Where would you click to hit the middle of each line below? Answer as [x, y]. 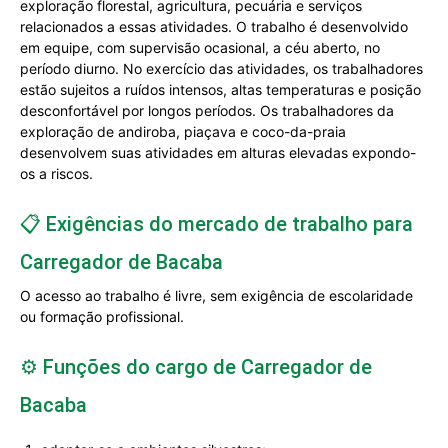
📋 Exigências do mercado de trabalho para [216, 224]
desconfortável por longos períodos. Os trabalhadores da [207, 110]
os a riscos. [56, 173]
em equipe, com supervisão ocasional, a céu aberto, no [200, 47]
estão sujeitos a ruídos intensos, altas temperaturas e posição [220, 89]
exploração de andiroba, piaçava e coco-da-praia [183, 131]
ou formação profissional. [102, 316]
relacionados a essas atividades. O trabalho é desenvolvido [214, 26]
